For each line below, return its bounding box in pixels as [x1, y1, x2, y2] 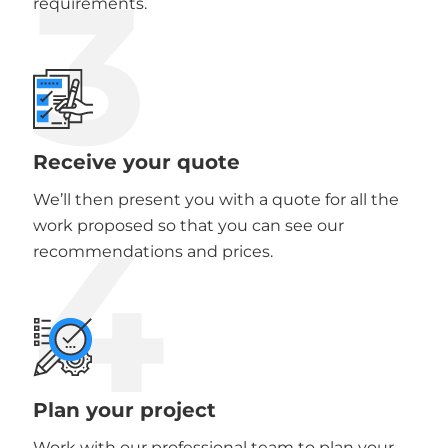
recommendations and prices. [32, 241, 273, 261]
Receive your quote [32, 149, 240, 174]
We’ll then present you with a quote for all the [32, 189, 399, 209]
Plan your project [32, 397, 216, 422]
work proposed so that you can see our [32, 215, 344, 235]
